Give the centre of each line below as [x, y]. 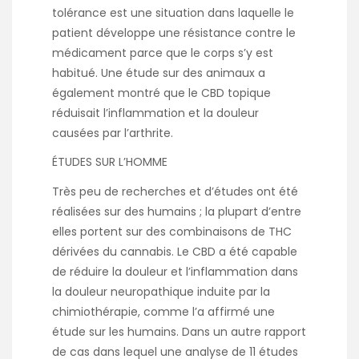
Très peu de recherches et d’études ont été [175, 191]
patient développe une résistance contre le [174, 33]
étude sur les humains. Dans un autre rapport [179, 331]
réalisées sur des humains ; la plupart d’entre [177, 211]
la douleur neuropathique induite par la [161, 291]
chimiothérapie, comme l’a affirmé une [163, 311]
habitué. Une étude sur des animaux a [159, 73]
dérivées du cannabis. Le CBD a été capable [175, 251]
